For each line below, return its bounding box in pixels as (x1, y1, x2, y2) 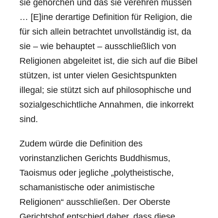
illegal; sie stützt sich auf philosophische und (19, 85, 191, 95)
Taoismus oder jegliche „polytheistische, (19, 167, 174, 178)
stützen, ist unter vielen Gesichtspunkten (19, 70, 177, 80)
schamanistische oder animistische (19, 182, 155, 192)
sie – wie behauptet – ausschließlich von (19, 41, 176, 51)
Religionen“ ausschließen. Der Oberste (19, 197, 170, 207)
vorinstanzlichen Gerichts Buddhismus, (19, 153, 170, 163)
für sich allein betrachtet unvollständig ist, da (19, 26, 191, 36)
